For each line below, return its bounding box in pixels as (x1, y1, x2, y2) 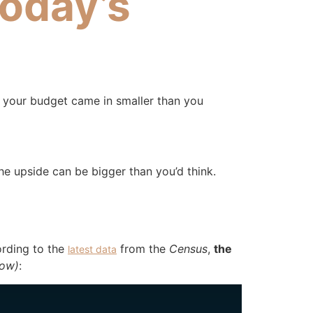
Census (169, 242, 208, 256)
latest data (68, 243, 117, 256)
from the (117, 242, 169, 256)
